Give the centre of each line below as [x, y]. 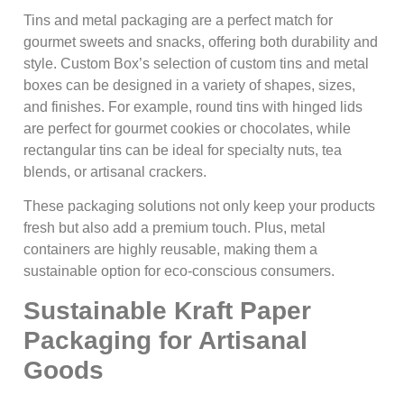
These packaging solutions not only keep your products [199, 207]
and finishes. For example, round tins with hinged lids [193, 107]
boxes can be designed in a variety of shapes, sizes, [189, 86]
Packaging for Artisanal [165, 340]
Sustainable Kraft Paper [167, 310]
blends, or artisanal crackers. [115, 172]
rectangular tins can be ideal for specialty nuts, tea [183, 151]
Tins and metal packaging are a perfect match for [178, 21]
